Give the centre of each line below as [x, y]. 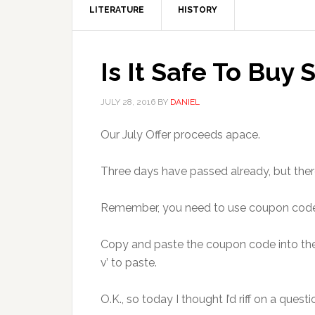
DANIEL [185, 102]
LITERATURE [117, 10]
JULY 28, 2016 [128, 102]
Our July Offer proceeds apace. [180, 135]
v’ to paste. [129, 263]
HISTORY [198, 10]
